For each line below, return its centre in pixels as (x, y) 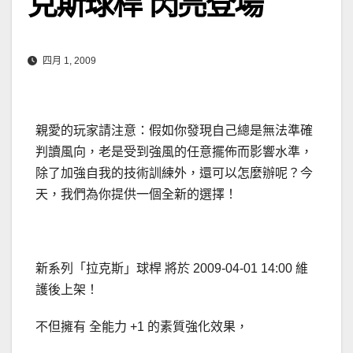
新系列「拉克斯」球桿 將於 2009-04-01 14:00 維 (172, 269)
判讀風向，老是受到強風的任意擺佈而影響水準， (174, 152)
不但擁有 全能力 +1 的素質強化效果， (142, 327)
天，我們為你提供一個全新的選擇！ (136, 195)
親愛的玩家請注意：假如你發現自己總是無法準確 (174, 131)
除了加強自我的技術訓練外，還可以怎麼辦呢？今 (174, 173)
